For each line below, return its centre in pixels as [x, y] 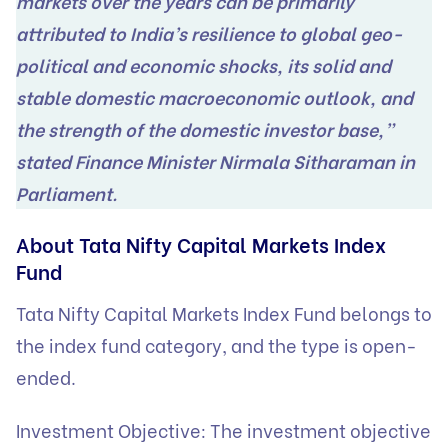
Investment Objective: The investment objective [223, 430]
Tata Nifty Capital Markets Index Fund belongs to [224, 312]
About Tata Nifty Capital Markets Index [201, 243]
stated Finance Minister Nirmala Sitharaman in [215, 161]
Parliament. [66, 193]
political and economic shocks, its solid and [203, 65]
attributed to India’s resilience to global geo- [209, 33]
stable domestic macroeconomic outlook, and [214, 97]
